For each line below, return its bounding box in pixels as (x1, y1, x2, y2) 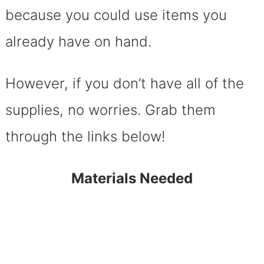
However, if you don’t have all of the (5, 74, 244, 92)
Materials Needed (71, 169, 193, 187)
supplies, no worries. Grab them (5, 101, 216, 118)
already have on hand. (5, 32, 151, 50)
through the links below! (5, 127, 170, 145)
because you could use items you (5, 6, 227, 24)
